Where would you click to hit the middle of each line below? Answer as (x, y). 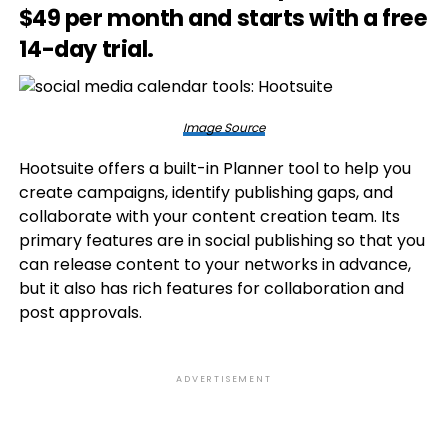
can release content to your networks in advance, (214, 264)
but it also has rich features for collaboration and (211, 288)
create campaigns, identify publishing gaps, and (205, 192)
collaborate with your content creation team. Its (209, 216)
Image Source (223, 127)
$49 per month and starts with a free (223, 18)
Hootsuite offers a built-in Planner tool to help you (214, 168)
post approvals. (80, 312)
